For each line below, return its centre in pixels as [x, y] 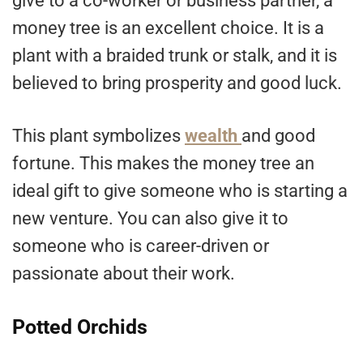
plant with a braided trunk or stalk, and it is [175, 56]
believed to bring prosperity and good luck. [177, 83]
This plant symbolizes [98, 136]
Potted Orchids [80, 327]
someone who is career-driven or [141, 246]
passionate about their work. [124, 274]
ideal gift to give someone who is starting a [180, 191]
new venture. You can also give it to [150, 219]
